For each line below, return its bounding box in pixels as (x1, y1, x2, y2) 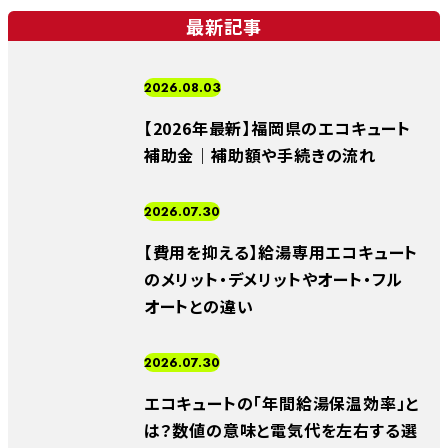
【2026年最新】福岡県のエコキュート (143, 116, 412, 141)
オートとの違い (143, 294, 254, 319)
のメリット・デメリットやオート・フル (143, 267, 404, 292)
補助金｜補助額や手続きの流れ (143, 143, 377, 168)
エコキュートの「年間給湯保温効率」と (143, 391, 420, 415)
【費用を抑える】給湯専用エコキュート (143, 240, 419, 265)
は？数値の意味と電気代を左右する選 (143, 418, 418, 442)
